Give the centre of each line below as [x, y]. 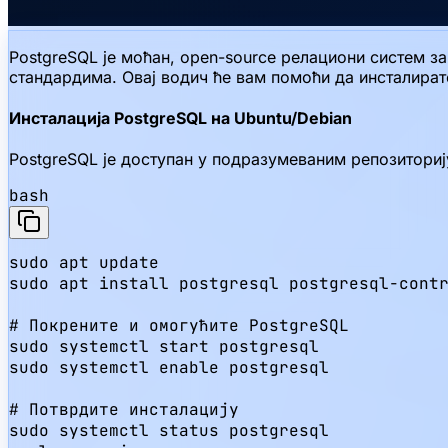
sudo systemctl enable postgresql [169, 368]
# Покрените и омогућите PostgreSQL [179, 326]
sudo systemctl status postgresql [169, 431]
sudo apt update [84, 263]
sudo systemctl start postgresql [164, 347]
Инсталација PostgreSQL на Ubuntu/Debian [180, 118]
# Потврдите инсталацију [124, 410]
